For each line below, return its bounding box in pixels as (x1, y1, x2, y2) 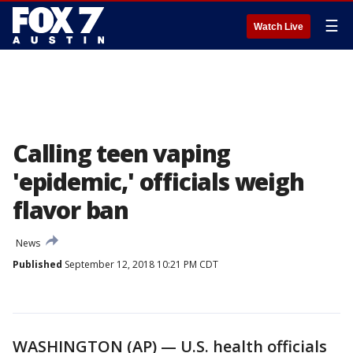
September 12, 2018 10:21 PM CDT (62, 258, 218, 271)
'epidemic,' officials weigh (13, 165, 304, 198)
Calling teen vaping (13, 137, 231, 169)
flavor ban (13, 194, 129, 226)
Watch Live (254, 21, 303, 32)
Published (13, 258, 62, 271)
